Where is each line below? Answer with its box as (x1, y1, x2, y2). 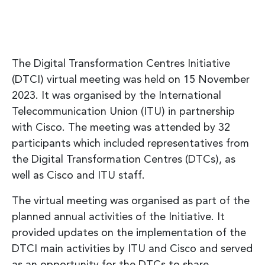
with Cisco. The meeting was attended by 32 (12, 122, 230, 133)
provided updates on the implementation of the (12, 227, 246, 238)
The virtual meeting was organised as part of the (12, 195, 250, 206)
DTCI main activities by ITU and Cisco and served (12, 243, 253, 254)
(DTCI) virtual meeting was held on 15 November (12, 74, 250, 85)
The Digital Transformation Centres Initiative (12, 58, 230, 69)
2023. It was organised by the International (12, 90, 221, 101)
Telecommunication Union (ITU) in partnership (12, 106, 235, 117)
